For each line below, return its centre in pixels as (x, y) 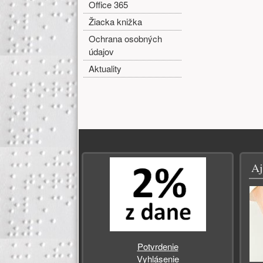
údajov (102, 51)
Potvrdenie (158, 247)
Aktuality (105, 68)
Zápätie (106, 140)
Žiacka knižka (116, 21)
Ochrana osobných (126, 38)
